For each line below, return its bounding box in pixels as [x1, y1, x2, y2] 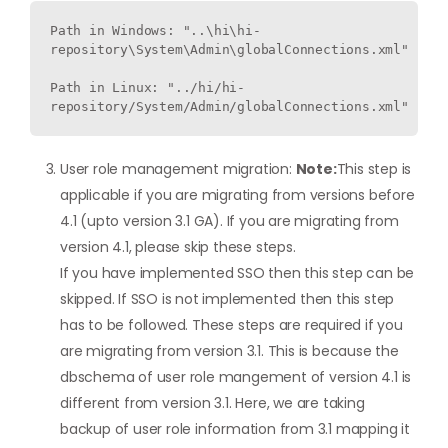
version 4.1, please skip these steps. [60, 237, 296, 257]
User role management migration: [60, 159, 296, 179]
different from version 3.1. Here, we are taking [60, 393, 365, 413]
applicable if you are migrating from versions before [60, 185, 415, 205]
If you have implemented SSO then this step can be [60, 263, 415, 283]
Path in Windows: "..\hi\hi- [50, 23, 261, 38]
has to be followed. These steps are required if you [60, 315, 403, 335]
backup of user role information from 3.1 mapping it [60, 419, 410, 439]
